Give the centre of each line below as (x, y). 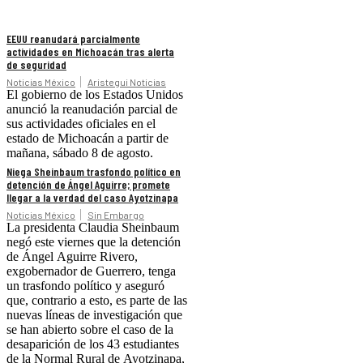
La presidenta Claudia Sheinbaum (93, 227)
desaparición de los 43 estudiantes (93, 344)
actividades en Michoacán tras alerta (90, 51)
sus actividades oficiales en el (81, 123)
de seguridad (36, 64)
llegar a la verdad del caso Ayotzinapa (92, 197)
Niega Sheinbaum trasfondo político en (94, 171)
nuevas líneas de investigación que (94, 314)
